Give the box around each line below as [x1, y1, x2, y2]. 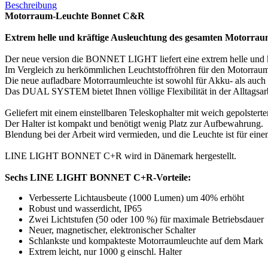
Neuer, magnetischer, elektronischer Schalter [29, 224, 196, 235]
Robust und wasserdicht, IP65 [29, 203, 142, 214]
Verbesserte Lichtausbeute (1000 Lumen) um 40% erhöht [29, 192, 244, 203]
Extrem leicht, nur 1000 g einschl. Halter [29, 246, 182, 257]
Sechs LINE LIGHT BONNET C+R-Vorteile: [5, 172, 191, 182]
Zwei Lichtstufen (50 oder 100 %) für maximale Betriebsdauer [29, 214, 264, 224]
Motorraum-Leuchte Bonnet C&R [5, 10, 145, 21]
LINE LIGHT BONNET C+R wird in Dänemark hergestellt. [5, 150, 236, 161]
